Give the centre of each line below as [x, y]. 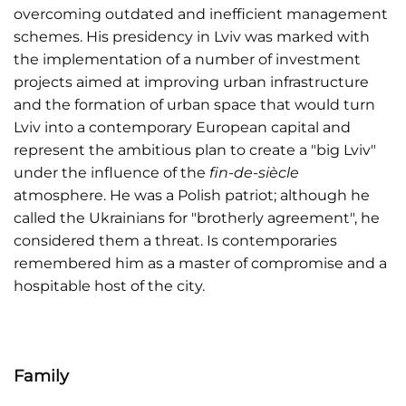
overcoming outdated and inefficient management [201, 14]
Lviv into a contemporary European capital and [182, 127]
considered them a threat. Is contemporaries [175, 240]
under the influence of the [111, 172]
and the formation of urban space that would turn [194, 104]
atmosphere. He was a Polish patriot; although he [192, 195]
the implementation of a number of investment [187, 59]
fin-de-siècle [254, 172]
